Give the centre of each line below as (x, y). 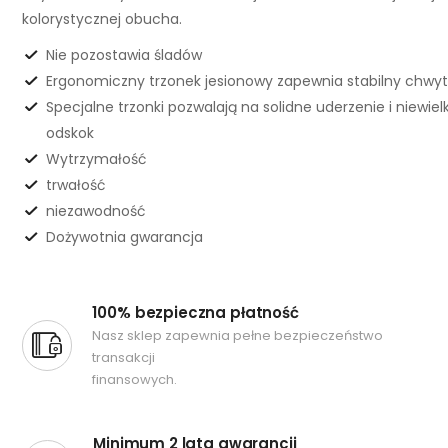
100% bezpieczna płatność (195, 312)
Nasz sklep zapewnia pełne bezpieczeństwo (238, 335)
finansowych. (135, 379)
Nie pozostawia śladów (124, 54)
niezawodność (96, 210)
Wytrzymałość (96, 158)
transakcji (124, 357)
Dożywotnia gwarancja (124, 236)
